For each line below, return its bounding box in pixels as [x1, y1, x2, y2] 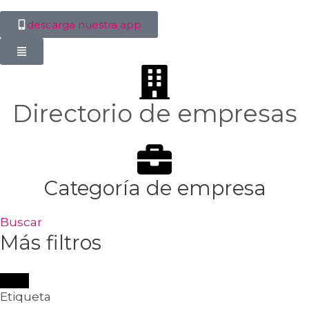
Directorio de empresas [12, 99, 297, 129]
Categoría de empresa [43, 176, 266, 201]
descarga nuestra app [27, 18, 141, 32]
